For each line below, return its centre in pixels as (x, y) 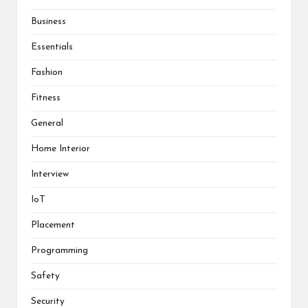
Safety (45, 276)
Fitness (46, 98)
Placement (53, 225)
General (47, 124)
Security (48, 302)
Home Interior (60, 149)
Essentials (52, 47)
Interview (50, 175)
